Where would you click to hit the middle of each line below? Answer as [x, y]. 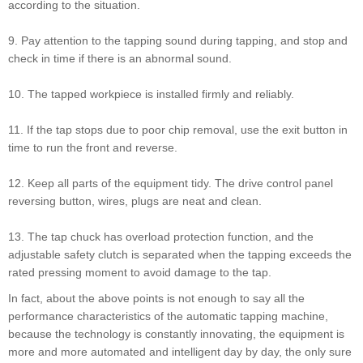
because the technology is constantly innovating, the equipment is [176, 334]
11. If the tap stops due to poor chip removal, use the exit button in [178, 130]
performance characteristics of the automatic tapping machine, [168, 316]
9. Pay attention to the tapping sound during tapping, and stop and [178, 41]
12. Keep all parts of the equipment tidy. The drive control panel [171, 184]
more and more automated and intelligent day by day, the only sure [180, 352]
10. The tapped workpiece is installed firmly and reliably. [151, 94]
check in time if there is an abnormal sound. [120, 59]
